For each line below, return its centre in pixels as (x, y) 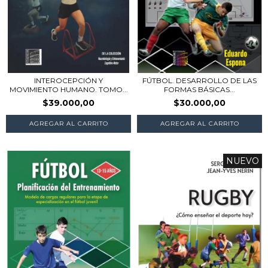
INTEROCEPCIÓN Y (68, 80)
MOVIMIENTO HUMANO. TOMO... (68, 89)
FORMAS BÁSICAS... (200, 89)
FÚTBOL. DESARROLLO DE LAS (200, 80)
